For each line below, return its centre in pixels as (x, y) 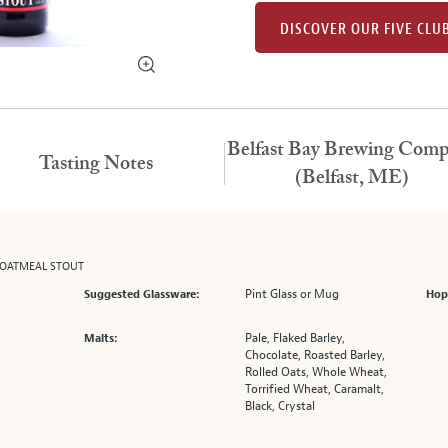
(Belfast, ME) (352, 178)
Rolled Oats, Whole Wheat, (316, 372)
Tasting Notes (96, 164)
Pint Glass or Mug (292, 294)
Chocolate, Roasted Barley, (315, 355)
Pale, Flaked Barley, (295, 338)
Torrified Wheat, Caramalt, (315, 389)
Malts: (101, 338)
